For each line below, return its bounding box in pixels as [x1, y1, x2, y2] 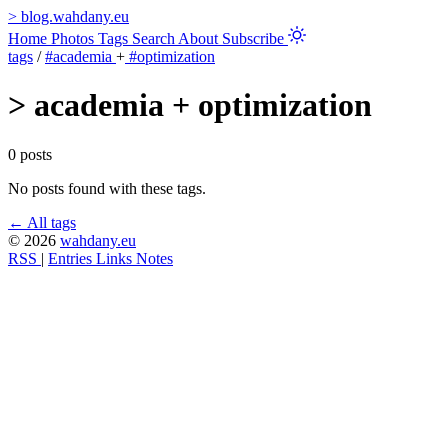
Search [132, 30, 178, 47]
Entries [48, 249, 96, 267]
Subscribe [222, 30, 288, 47]
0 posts [8, 145, 52, 163]
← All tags [8, 213, 76, 231]
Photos [51, 30, 98, 47]
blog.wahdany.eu [21, 8, 129, 25]
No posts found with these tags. [8, 179, 206, 197]
